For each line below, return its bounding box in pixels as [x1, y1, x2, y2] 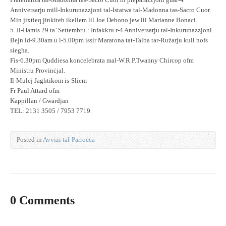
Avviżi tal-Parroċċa [43, 136, 95, 143]
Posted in [17, 136, 43, 143]
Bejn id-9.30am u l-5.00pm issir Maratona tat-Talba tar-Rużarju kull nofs [10, 37, 208, 44]
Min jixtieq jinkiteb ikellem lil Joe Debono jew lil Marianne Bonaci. [10, 17, 197, 24]
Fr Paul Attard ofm [10, 87, 60, 94]
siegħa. [10, 47, 29, 54]
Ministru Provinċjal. [10, 67, 65, 74]
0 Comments [10, 193, 75, 207]
